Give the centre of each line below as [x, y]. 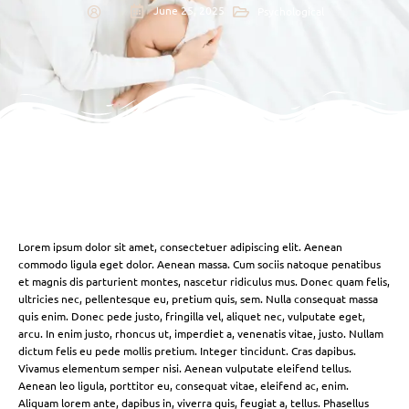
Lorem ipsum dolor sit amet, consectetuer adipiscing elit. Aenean [180, 247]
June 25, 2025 [189, 10]
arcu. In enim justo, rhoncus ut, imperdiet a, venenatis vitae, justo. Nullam [201, 334]
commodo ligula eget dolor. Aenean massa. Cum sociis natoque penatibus [199, 264]
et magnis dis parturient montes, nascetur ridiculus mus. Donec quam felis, [204, 282]
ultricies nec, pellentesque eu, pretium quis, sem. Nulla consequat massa [198, 299]
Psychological [290, 10]
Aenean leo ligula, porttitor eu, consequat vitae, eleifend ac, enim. [184, 386]
